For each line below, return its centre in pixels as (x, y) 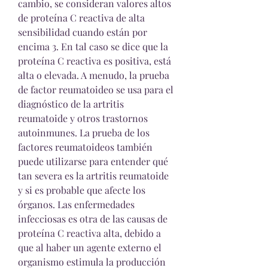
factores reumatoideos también (85, 147)
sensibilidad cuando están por (83, 32)
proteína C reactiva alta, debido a (89, 233)
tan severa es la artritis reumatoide (93, 176)
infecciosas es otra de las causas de (93, 219)
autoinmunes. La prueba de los (84, 133)
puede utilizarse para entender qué (93, 161)
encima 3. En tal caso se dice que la (93, 46)
